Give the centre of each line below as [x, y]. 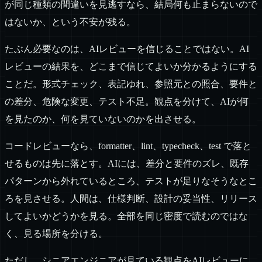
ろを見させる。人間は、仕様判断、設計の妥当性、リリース [131, 199]
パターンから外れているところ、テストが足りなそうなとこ [131, 181]
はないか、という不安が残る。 [70, 22]
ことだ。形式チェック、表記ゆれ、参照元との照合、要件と [131, 84]
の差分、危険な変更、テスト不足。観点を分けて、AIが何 [127, 102]
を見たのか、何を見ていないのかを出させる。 [103, 119]
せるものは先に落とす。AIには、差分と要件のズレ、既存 [127, 164]
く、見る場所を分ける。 [56, 234]
